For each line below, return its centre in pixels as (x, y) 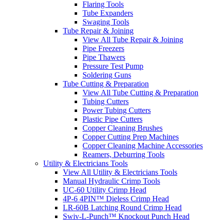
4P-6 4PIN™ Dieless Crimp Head (116, 198)
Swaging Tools (106, 22)
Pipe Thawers (104, 57)
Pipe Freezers (103, 48)
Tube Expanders (108, 13)
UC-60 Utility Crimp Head (105, 190)
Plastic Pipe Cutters (112, 119)
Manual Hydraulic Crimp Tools (111, 181)
